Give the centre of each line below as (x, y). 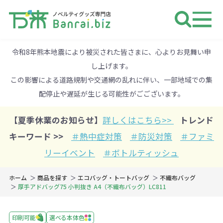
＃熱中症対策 (97, 137)
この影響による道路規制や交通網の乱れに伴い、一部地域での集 (111, 79)
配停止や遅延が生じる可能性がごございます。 (111, 93)
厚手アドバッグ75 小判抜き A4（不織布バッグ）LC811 (92, 187)
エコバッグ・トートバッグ (113, 178)
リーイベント (70, 153)
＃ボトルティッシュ (141, 153)
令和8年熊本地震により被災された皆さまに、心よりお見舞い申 (111, 52)
